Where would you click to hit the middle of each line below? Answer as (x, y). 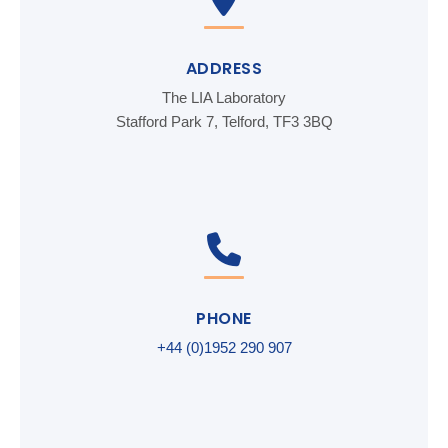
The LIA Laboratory (224, 97)
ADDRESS (224, 68)
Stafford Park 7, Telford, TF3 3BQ (224, 121)
